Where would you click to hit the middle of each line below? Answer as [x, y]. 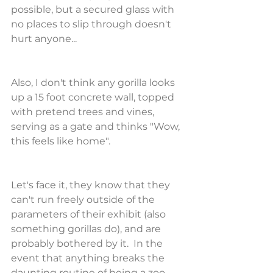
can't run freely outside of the [84, 200]
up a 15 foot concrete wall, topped [94, 97]
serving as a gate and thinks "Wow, [97, 126]
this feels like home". [62, 141]
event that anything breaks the [89, 258]
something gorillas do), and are [87, 229]
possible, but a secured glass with [94, 9]
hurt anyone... [44, 39]
